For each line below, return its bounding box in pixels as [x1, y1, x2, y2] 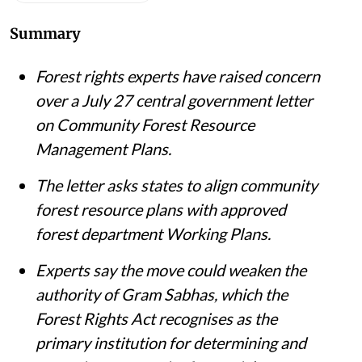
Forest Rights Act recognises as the [36, 309, 277, 329]
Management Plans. [36, 139, 171, 159]
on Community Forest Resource [36, 115, 255, 135]
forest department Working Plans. [36, 224, 271, 244]
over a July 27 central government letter [36, 90, 313, 111]
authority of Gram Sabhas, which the [36, 284, 288, 305]
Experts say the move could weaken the [36, 260, 306, 280]
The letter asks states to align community [36, 175, 318, 196]
